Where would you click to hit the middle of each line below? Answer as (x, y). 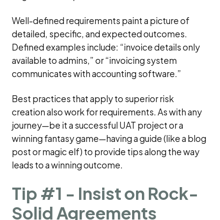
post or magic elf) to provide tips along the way (106, 151)
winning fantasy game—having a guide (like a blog (109, 138)
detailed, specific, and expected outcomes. (99, 34)
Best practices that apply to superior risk (93, 98)
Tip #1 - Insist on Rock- (105, 193)
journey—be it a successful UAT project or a (97, 125)
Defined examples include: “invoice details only (106, 47)
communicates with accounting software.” (96, 73)
